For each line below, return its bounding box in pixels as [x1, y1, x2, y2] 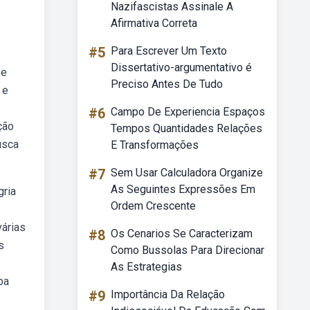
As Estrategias [111, 260, 182, 273]
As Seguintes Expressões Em [111, 183, 255, 196]
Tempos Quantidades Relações [111, 122, 262, 135]
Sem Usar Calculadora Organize [111, 166, 263, 179]
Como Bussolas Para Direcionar [111, 244, 264, 257]
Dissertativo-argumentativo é [111, 61, 252, 74]
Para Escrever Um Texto [111, 44, 227, 57]
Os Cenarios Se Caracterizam [111, 227, 253, 240]
